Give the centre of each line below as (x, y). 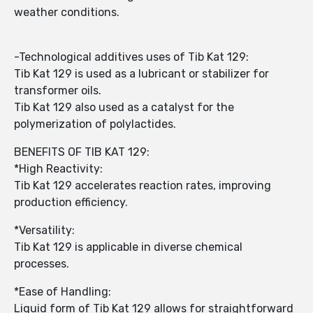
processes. (42, 264)
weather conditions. (67, 13)
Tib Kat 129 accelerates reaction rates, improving (143, 186)
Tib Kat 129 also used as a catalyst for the (124, 108)
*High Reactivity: (60, 169)
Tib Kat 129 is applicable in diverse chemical (128, 247)
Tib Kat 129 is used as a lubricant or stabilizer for (141, 74)
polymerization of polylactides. (95, 124)
